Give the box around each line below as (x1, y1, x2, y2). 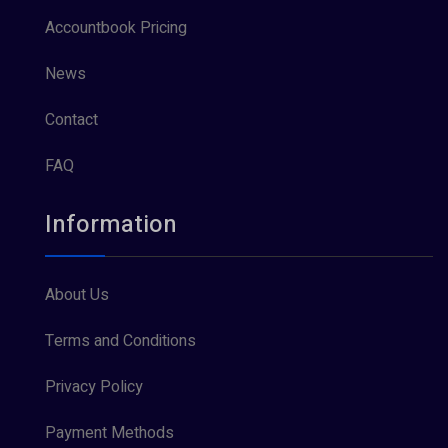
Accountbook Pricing (45, 16, 187, 41)
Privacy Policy (45, 375, 143, 400)
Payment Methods (45, 421, 174, 446)
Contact (45, 108, 98, 133)
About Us (45, 283, 109, 308)
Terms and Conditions (45, 329, 196, 354)
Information (45, 207, 177, 243)
